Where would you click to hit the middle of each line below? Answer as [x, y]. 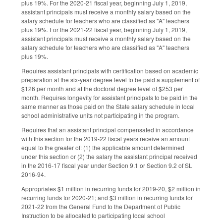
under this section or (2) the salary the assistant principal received [109, 157]
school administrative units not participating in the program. [101, 115]
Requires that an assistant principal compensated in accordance [108, 130]
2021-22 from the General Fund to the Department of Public [101, 206]
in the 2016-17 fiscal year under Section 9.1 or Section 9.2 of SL [107, 166]
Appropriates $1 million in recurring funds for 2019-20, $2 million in [111, 188]
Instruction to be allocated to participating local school [93, 215]
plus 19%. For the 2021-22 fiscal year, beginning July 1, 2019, [104, 30]
